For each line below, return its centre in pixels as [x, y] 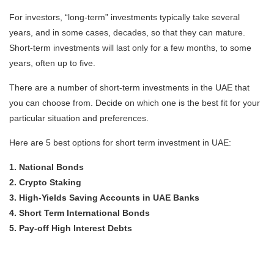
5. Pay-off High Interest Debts [71, 228]
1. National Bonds [46, 167]
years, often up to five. [52, 63]
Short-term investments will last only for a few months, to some [130, 47]
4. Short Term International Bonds [80, 213]
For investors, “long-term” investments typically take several [124, 17]
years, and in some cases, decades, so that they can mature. [127, 32]
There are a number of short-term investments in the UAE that [129, 87]
